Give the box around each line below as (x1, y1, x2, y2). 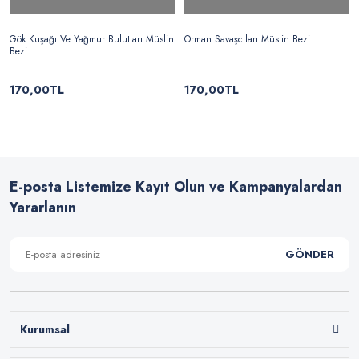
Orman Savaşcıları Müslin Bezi (184, 32, 310, 46)
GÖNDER (284, 247, 334, 262)
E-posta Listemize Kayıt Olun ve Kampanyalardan (10, 176, 342, 197)
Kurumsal (20, 321, 70, 337)
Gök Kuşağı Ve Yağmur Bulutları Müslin (10, 32, 174, 46)
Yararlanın (10, 197, 76, 218)
